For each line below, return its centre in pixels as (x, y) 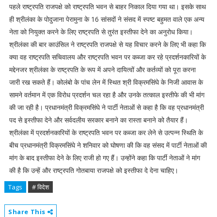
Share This (28, 212)
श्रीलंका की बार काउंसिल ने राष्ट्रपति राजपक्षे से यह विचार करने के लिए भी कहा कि (107, 44)
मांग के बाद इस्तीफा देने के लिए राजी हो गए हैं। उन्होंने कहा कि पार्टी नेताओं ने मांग (104, 158)
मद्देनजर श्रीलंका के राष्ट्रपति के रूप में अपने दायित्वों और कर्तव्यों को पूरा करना (102, 70)
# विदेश (40, 187)
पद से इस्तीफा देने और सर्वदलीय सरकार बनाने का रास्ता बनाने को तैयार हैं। (98, 120)
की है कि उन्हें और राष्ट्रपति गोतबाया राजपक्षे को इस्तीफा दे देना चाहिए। (93, 170)
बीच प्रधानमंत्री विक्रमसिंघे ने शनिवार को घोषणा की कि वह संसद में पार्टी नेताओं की (108, 145)
